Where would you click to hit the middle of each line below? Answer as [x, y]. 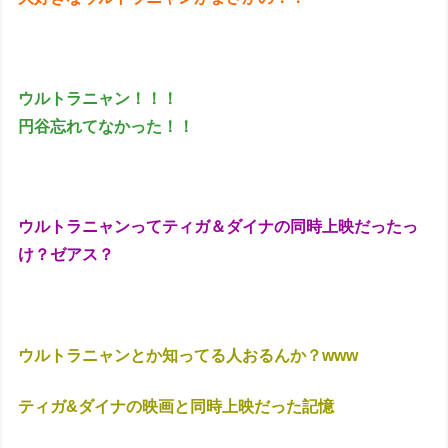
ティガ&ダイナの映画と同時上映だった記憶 [176, 406]
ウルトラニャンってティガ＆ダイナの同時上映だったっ [218, 227]
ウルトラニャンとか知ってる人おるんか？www [190, 356]
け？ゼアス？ [66, 255]
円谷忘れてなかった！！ [106, 126]
